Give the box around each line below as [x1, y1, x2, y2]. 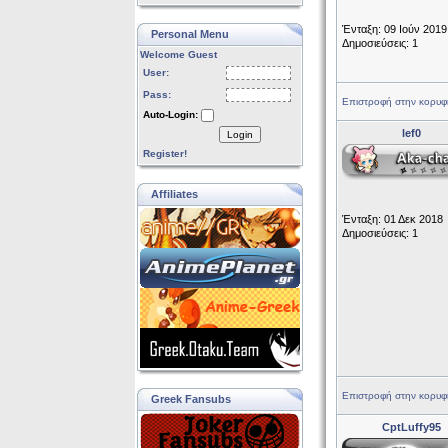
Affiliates [150, 188, 198, 200]
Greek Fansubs [150, 393, 231, 405]
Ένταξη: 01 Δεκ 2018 [341, 213, 443, 225]
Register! [142, 148, 187, 159]
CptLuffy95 [382, 421, 441, 433]
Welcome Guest [139, 49, 217, 60]
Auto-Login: [142, 109, 198, 120]
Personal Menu [150, 28, 229, 40]
